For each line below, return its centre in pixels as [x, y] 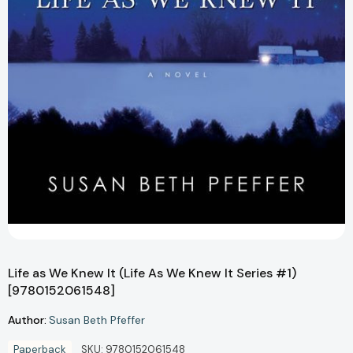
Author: [27, 320]
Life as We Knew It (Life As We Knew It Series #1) [152, 273]
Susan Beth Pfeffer [97, 320]
